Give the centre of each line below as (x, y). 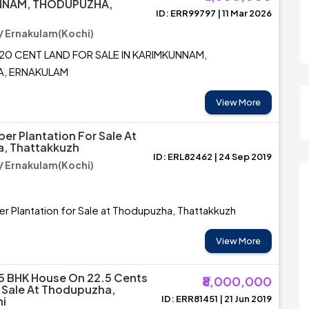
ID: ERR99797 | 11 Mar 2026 (214, 13)
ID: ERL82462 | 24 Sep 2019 (212, 157)
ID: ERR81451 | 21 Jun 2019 (217, 299)
